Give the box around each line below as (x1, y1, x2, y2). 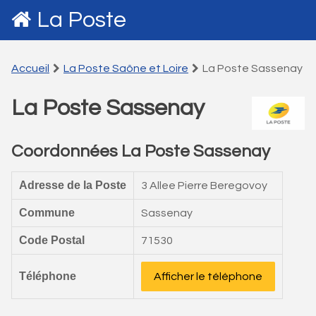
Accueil (11, 63, 49, 74)
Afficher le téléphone (154, 271, 262, 282)
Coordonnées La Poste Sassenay (11, 142, 270, 160)
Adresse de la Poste (19, 179, 126, 191)
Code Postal (19, 234, 85, 246)
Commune (19, 207, 75, 219)
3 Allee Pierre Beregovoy (141, 180, 267, 191)
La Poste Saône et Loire (63, 63, 188, 74)
